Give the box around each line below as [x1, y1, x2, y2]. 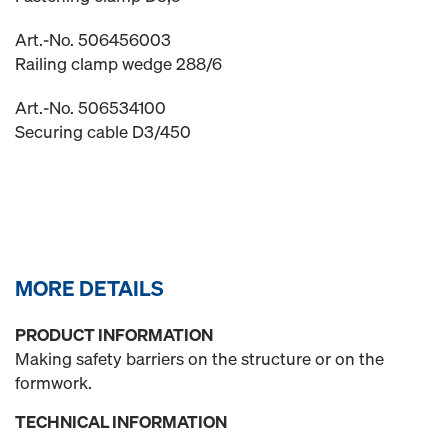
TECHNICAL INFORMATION [15, 410, 227, 433]
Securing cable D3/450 [15, 120, 191, 143]
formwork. [15, 371, 92, 394]
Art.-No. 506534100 [15, 96, 166, 119]
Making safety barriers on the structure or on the [15, 347, 384, 370]
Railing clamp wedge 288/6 [15, 52, 222, 75]
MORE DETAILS [15, 274, 164, 302]
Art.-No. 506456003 [15, 28, 171, 51]
